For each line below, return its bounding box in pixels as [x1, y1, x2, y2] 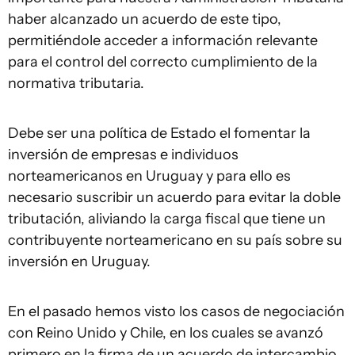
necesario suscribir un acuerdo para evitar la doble [8, 189, 341, 206]
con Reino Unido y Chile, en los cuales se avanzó [8, 324, 323, 342]
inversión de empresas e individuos [8, 146, 239, 163]
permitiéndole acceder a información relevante [8, 32, 318, 49]
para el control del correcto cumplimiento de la [8, 53, 318, 71]
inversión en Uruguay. [8, 253, 157, 270]
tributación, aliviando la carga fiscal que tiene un [8, 210, 326, 227]
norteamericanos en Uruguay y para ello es [8, 167, 291, 185]
